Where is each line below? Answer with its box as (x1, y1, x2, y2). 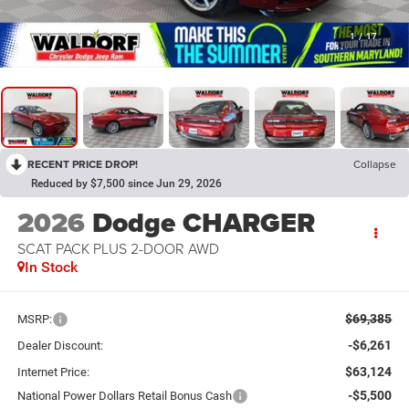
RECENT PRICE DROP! (27, 156, 138, 173)
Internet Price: (16, 364, 89, 379)
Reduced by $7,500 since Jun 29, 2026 (31, 177, 222, 191)
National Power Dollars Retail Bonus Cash (16, 388, 232, 403)
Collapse (353, 156, 396, 173)
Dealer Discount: (16, 338, 103, 352)
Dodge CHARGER (91, 203, 315, 244)
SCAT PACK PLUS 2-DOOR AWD (16, 238, 219, 259)
